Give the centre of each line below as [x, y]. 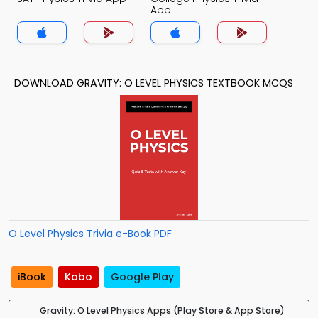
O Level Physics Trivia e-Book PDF [90, 234]
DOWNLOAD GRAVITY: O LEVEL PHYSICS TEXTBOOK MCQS [154, 83]
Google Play [142, 277]
